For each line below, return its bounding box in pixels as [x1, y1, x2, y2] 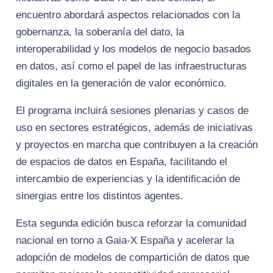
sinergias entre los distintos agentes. [15, 190, 183, 202]
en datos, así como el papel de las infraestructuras [15, 60, 247, 73]
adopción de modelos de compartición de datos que [15, 252, 249, 264]
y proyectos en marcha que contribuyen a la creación [15, 139, 258, 151]
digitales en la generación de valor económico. [15, 77, 227, 90]
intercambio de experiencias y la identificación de [15, 173, 240, 185]
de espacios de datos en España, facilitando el [15, 156, 227, 168]
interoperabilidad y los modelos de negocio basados [15, 43, 251, 55]
